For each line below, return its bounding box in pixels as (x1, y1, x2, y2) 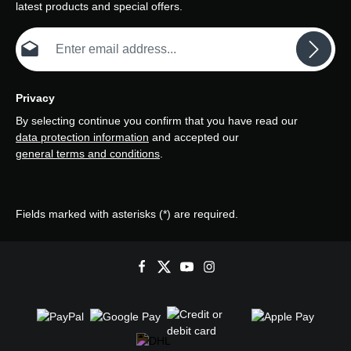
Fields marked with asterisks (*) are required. (16, 208, 238, 221)
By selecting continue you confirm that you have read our (16, 114, 301, 128)
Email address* (15, 28, 89, 42)
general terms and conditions (16, 147, 160, 161)
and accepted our (149, 131, 242, 144)
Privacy (16, 92, 55, 105)
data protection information (16, 131, 149, 144)
